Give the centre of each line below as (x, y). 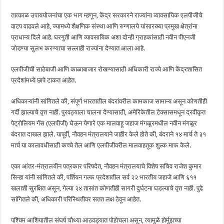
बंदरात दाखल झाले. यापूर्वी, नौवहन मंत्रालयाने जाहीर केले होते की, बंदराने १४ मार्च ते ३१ (109, 134)
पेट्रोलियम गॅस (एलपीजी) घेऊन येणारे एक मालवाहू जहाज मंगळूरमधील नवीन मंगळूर (104, 123)
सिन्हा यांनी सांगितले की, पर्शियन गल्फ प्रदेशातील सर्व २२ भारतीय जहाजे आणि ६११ (104, 177)
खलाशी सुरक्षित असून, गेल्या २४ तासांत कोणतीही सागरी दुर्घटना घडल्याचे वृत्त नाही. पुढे (107, 188)
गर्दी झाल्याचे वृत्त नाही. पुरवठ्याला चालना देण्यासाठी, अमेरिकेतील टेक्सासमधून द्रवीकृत (108, 112)
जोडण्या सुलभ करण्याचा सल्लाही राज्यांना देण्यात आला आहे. (78, 48)
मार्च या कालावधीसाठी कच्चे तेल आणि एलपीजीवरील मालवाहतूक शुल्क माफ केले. (101, 145)
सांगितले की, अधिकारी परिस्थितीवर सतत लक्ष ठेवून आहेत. (76, 199)
